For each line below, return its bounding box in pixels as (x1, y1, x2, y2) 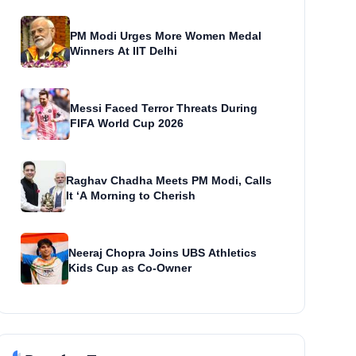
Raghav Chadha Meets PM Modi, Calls (65, 174, 272, 188)
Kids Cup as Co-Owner (68, 261, 192, 275)
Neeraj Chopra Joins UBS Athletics (68, 246, 257, 260)
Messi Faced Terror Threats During (69, 102, 257, 115)
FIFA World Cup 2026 (69, 117, 184, 130)
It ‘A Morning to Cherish (65, 189, 195, 203)
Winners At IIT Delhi (70, 44, 178, 58)
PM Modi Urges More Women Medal (70, 29, 262, 43)
